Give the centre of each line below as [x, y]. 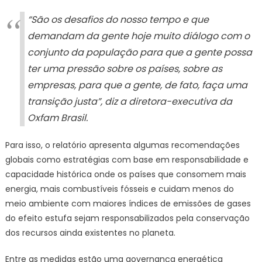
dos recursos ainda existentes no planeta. [90, 233]
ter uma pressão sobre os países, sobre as [125, 69]
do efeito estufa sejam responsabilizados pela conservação [127, 218]
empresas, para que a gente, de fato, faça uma [137, 85]
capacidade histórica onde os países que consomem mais [125, 175]
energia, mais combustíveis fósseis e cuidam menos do [119, 189]
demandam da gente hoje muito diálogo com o [138, 36]
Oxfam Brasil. [57, 118]
